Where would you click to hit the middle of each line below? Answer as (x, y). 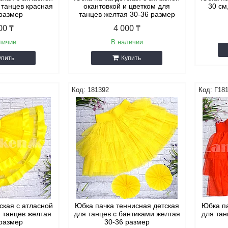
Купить (131, 58)
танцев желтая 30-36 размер (127, 14)
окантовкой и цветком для (127, 6)
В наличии (127, 42)
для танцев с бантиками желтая (127, 214)
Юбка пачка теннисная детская (127, 206)
